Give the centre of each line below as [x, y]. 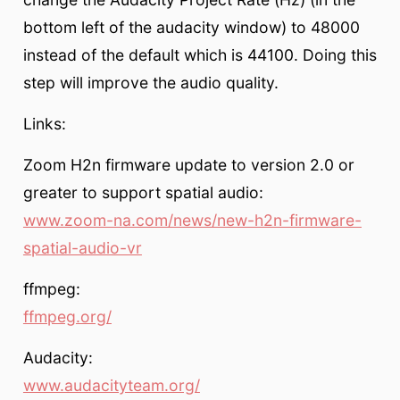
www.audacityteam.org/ [111, 386]
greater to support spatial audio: [143, 192]
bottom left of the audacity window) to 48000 [191, 27]
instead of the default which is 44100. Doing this [200, 54]
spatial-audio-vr [82, 247]
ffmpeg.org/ [67, 317]
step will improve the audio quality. [150, 82]
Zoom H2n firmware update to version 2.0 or [188, 164]
